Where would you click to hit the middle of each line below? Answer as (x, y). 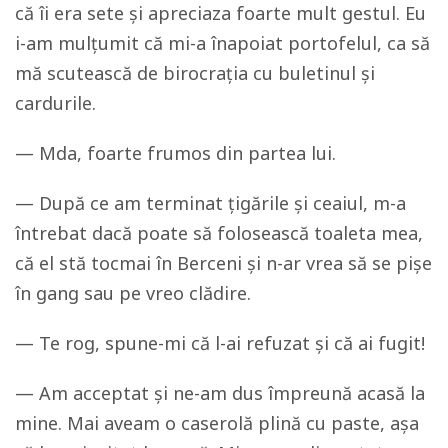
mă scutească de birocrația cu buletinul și (195, 72)
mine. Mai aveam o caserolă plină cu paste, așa (217, 422)
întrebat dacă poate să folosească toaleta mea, (219, 232)
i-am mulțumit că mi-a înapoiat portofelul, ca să (222, 42)
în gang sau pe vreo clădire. (133, 292)
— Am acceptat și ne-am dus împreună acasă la (220, 392)
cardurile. (55, 102)
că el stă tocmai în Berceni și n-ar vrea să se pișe (223, 262)
